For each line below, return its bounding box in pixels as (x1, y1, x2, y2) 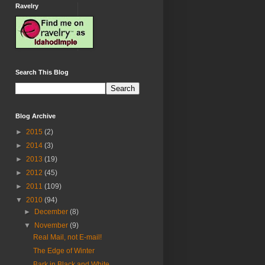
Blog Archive (15, 112, 56, 120)
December (34, 208, 70, 216)
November (34, 221, 70, 230)
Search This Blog (15, 69, 69, 76)
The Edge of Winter (33, 247, 95, 256)
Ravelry (15, 2, 38, 10)
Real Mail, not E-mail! (33, 233, 102, 242)
